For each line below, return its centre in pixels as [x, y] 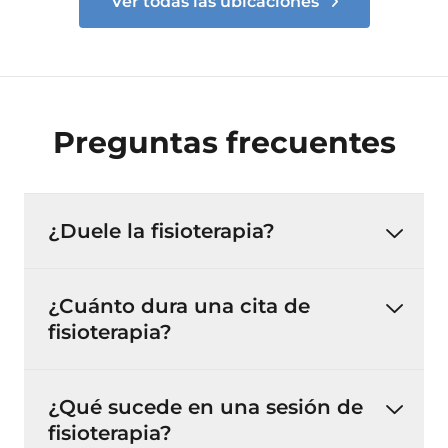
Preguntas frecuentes [224, 142]
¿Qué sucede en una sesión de [205, 406]
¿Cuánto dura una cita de [179, 305]
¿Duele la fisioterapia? [161, 230]
